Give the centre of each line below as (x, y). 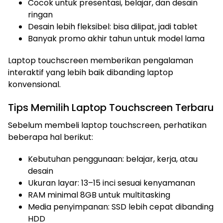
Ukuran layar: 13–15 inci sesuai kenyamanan (111, 183)
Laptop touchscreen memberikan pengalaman (101, 60)
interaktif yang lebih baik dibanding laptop (91, 72)
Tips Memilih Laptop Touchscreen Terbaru (111, 108)
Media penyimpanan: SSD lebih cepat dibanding (121, 207)
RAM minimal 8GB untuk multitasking (99, 195)
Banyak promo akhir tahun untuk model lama (116, 39)
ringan (40, 15)
